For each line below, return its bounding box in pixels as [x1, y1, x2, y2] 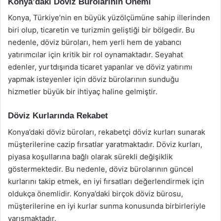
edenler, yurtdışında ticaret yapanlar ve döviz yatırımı [8, 62, 192, 72]
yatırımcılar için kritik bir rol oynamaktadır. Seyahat [8, 50, 183, 59]
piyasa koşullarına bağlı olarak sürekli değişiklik [8, 151, 173, 161]
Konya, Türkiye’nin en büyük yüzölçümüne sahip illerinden [8, 13, 210, 22]
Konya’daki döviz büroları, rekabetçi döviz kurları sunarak [8, 127, 205, 137]
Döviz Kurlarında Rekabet [8, 111, 108, 120]
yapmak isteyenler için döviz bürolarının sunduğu [8, 74, 179, 84]
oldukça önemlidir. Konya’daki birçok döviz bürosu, [8, 188, 183, 198]
